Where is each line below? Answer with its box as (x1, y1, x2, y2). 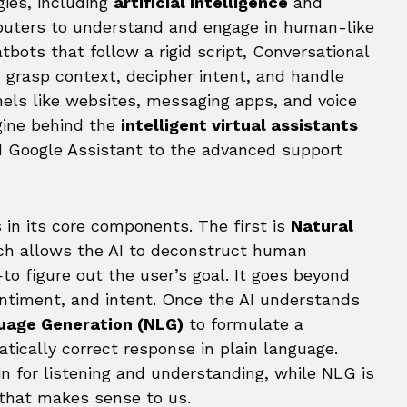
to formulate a (184, 314, 303, 333)
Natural (291, 216, 353, 235)
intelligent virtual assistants (121, 115, 358, 134)
